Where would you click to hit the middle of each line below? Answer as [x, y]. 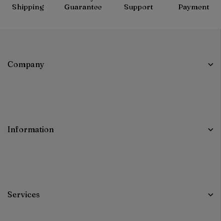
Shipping [28, 7]
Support [138, 7]
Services [24, 194]
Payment [193, 7]
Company [26, 64]
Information [31, 129]
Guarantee [83, 7]
